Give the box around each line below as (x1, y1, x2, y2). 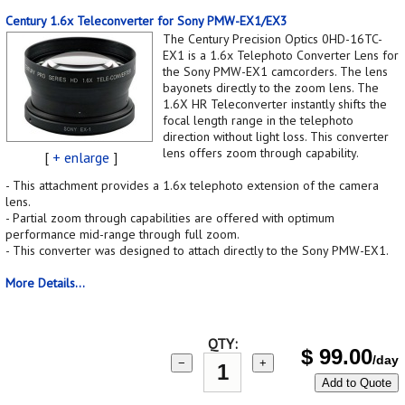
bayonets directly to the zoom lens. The (163, 79, 379, 96)
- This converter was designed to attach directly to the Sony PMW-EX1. (5, 241, 389, 259)
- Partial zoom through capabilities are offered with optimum (5, 209, 334, 226)
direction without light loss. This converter (163, 127, 389, 145)
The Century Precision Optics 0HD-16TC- (163, 30, 382, 47)
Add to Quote (322, 375, 391, 390)
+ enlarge (52, 147, 109, 166)
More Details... (5, 274, 85, 291)
